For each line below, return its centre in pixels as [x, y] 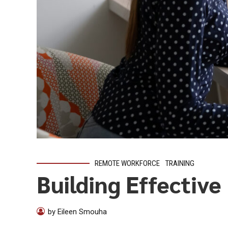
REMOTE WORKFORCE [127, 163]
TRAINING [180, 163]
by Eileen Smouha [77, 211]
